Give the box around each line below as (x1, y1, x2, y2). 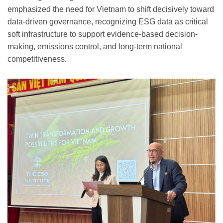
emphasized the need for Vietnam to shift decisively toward (7, 4, 214, 13)
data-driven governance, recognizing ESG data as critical (7, 17, 208, 26)
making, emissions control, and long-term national (7, 42, 182, 51)
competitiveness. (7, 54, 67, 63)
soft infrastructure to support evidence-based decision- (7, 29, 198, 38)
